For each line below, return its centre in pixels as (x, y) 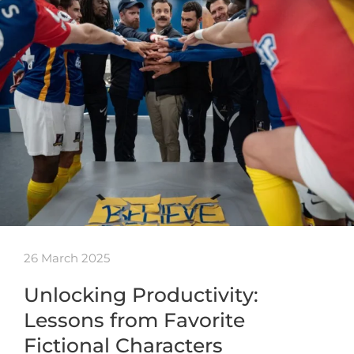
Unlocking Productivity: (141, 294)
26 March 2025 (67, 258)
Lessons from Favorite (134, 320)
